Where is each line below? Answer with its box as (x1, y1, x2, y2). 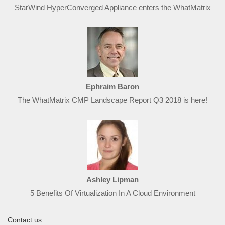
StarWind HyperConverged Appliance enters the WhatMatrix (14, 3, 211, 12)
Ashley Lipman (86, 175, 139, 184)
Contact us (8, 215, 42, 224)
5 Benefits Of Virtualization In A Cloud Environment (30, 188, 195, 197)
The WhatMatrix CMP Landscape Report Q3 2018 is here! (18, 95, 207, 104)
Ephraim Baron (86, 82, 139, 91)
